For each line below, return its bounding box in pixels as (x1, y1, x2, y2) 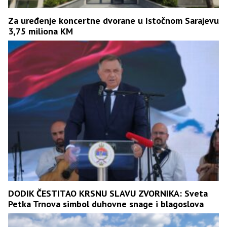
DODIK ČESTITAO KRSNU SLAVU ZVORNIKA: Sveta (8, 187, 208, 199)
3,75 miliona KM (8, 25, 73, 37)
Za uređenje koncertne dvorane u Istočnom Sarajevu (8, 14, 219, 26)
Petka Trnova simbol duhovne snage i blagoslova (8, 198, 204, 210)
